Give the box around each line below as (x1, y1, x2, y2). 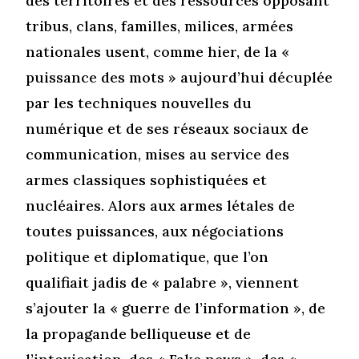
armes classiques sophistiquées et (26, 170, 268, 189)
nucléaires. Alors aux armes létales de (26, 196, 296, 215)
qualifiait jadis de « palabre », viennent (26, 272, 300, 292)
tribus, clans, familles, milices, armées (26, 16, 294, 35)
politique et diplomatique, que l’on (26, 247, 269, 266)
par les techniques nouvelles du (26, 93, 252, 112)
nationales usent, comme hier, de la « (26, 42, 290, 61)
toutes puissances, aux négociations (26, 221, 284, 240)
